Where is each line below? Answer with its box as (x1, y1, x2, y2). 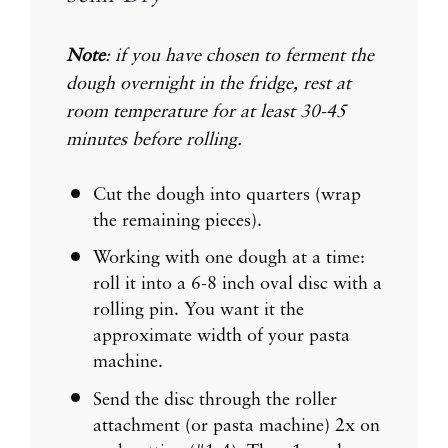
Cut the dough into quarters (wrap (93, 186, 361, 205)
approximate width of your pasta (93, 327, 350, 346)
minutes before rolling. (66, 131, 242, 150)
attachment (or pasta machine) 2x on (93, 416, 380, 435)
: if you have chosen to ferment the (105, 47, 374, 66)
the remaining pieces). (93, 212, 262, 231)
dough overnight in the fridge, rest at (66, 75, 351, 94)
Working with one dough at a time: (93, 249, 365, 268)
